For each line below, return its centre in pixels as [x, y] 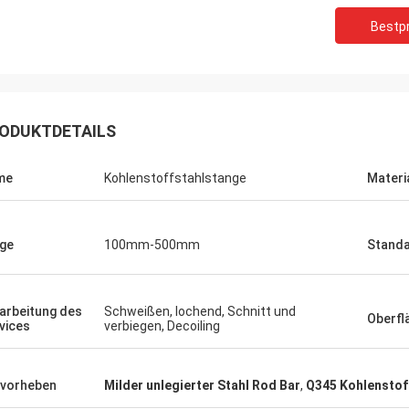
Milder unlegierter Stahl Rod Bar [202, 385]
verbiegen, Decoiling [162, 326]
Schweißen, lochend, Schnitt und [200, 311]
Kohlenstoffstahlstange [175, 178]
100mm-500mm [152, 245]
